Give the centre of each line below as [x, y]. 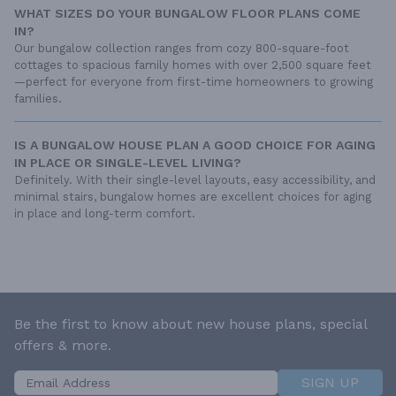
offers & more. [63, 345]
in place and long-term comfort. [105, 213]
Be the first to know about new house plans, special [190, 324]
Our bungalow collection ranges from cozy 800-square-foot [182, 48]
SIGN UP [330, 382]
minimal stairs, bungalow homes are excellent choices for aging [193, 196]
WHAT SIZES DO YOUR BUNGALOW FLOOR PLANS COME [187, 13]
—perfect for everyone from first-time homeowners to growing [194, 81]
